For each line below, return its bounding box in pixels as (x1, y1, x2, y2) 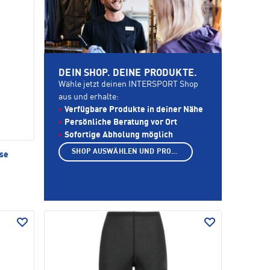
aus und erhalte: (58, 93, 119, 102)
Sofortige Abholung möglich (64, 131, 174, 140)
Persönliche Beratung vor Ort (64, 118, 178, 127)
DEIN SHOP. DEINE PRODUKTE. (58, 69, 197, 79)
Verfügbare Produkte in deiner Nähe (64, 105, 204, 115)
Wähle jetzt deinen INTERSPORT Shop (58, 80, 199, 89)
